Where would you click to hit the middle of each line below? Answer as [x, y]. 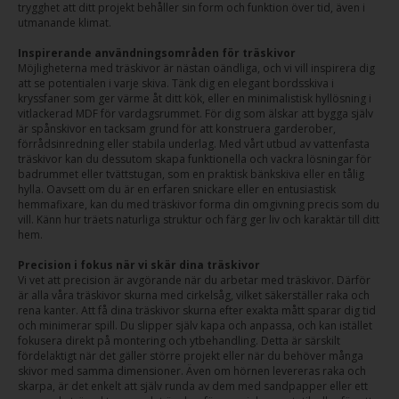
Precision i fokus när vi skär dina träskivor [139, 265]
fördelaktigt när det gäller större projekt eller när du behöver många [191, 356]
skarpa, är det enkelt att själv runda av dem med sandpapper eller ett [193, 386]
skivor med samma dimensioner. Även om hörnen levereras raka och [192, 371]
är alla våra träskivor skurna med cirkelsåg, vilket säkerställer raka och [194, 295]
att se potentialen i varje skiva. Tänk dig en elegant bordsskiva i [176, 83]
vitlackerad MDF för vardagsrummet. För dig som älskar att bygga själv [195, 114]
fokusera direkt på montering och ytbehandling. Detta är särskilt [179, 341]
